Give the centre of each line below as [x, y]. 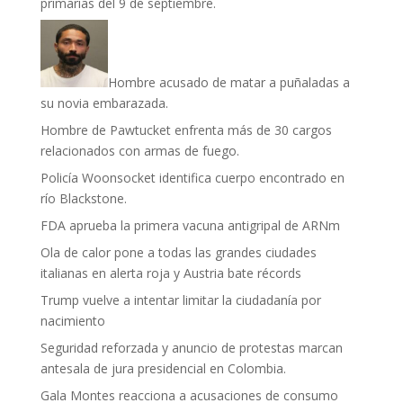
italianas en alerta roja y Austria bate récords [170, 273]
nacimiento [72, 321]
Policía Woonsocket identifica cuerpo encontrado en [192, 178]
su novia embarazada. [104, 103]
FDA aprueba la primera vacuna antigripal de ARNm [190, 225]
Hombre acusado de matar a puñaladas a [228, 82]
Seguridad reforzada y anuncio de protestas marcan [191, 348]
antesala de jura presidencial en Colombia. [163, 368]
